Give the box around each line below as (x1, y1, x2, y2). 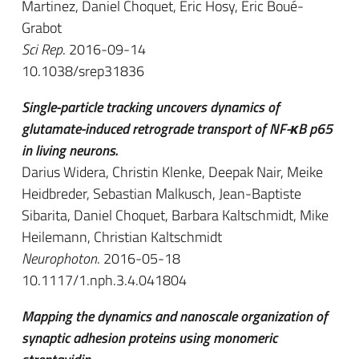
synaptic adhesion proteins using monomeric (22, 327, 277, 349)
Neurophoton (22, 248, 97, 269)
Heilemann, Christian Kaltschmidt (22, 226, 222, 248)
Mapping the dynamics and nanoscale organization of (22, 305, 328, 327)
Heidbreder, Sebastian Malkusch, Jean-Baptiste (22, 183, 301, 204)
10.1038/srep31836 (22, 60, 144, 82)
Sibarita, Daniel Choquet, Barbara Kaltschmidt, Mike (22, 204, 329, 226)
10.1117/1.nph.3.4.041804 (22, 269, 187, 291)
